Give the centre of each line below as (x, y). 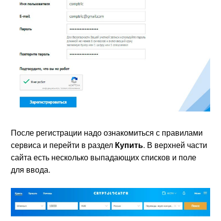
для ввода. (31, 170)
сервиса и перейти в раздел (63, 145)
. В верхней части (175, 145)
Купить (129, 145)
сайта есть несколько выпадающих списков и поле (104, 157)
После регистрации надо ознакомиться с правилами (107, 133)
